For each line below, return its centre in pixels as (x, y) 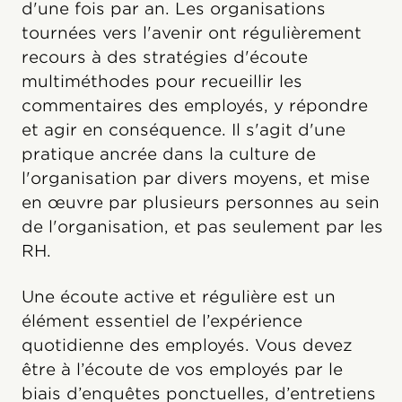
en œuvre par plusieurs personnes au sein (201, 202)
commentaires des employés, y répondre (195, 105)
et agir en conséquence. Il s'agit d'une (184, 129)
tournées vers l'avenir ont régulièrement (192, 32)
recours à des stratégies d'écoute (165, 57)
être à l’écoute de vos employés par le (182, 369)
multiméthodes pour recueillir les (162, 81)
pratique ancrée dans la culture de (169, 153)
